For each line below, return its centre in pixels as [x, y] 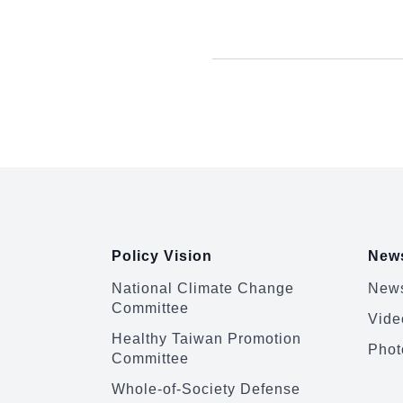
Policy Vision [162, 256]
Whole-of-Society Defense [206, 389]
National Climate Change [203, 288]
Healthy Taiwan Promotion [206, 339]
